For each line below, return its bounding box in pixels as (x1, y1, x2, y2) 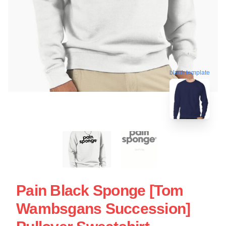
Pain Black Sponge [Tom (16, 182, 184, 199)
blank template (169, 70, 210, 77)
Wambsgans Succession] (16, 200, 191, 217)
